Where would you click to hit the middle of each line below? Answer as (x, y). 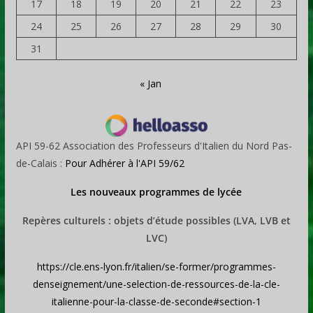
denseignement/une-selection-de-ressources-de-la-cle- (156, 284)
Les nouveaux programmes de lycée (156, 191)
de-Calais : (40, 163)
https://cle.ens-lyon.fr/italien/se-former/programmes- (156, 266)
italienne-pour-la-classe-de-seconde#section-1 (156, 301)
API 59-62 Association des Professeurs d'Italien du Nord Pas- (154, 145)
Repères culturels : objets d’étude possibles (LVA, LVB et (156, 220)
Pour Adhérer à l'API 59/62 (124, 163)
